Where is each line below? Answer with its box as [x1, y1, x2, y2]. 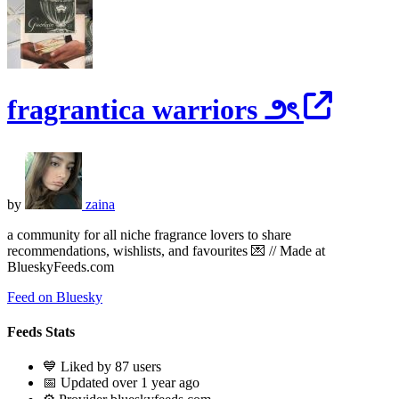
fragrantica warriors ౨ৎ [7, 94, 304, 126]
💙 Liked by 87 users [43, 359, 161, 375]
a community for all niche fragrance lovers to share [7, 226, 291, 242]
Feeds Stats [7, 324, 75, 340]
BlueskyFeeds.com [7, 258, 114, 274]
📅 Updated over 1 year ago [43, 375, 199, 391]
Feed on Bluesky [7, 289, 102, 305]
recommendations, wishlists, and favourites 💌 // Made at [7, 242, 325, 258]
